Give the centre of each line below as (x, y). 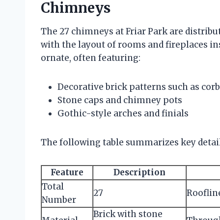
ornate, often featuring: (91, 58)
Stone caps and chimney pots (120, 100)
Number (59, 200)
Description (139, 172)
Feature (67, 172)
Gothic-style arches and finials (123, 113)
